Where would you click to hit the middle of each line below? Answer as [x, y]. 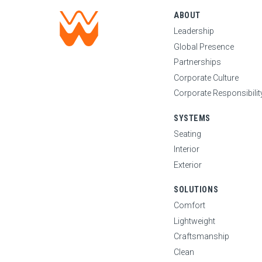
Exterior [188, 165]
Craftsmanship [201, 237]
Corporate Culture [206, 77]
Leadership [194, 31]
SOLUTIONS [196, 190]
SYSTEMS [192, 118]
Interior [187, 149]
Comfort [189, 205]
